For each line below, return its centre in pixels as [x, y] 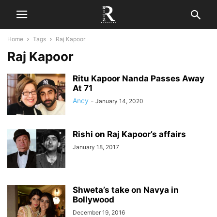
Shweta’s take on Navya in [126, 190]
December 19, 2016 [99, 212]
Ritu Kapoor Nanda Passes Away [139, 78]
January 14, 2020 [119, 101]
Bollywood [93, 200]
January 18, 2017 [96, 147]
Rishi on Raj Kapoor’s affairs [129, 134]
